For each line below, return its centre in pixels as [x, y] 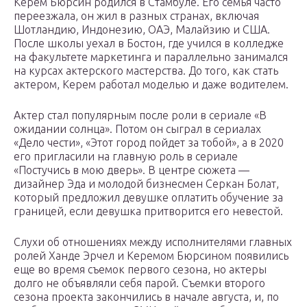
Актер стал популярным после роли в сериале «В [140, 115]
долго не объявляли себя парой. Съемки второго [139, 283]
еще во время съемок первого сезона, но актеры [140, 270]
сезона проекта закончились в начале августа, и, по [146, 297]
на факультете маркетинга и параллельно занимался [151, 57]
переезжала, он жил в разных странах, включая [136, 16]
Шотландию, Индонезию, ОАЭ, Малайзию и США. [142, 30]
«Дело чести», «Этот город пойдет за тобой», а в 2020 [149, 143]
